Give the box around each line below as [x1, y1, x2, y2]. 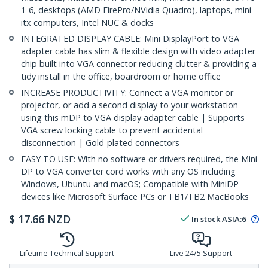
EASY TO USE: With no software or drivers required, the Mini [21, 153, 257, 165]
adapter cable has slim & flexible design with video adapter [21, 45, 255, 57]
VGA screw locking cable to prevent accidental [21, 124, 203, 136]
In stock [191, 214, 220, 225]
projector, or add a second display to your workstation [21, 99, 238, 111]
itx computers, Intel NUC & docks [21, 17, 154, 29]
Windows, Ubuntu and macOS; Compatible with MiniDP [21, 178, 239, 190]
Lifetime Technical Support [20, 248, 114, 259]
